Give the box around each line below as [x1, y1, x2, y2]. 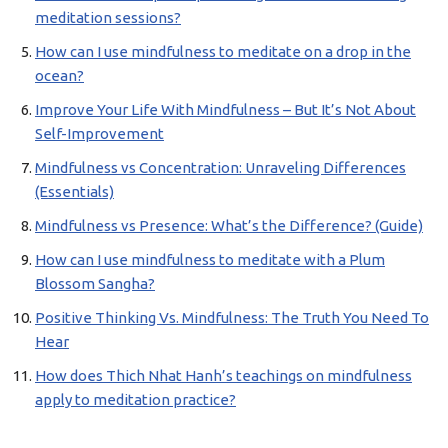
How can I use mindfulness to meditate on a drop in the [35, 43, 411, 60]
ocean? [35, 67, 84, 84]
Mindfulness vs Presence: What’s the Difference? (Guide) [35, 217, 423, 234]
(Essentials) [35, 183, 114, 200]
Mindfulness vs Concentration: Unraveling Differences [35, 159, 406, 176]
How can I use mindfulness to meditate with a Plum [35, 251, 385, 268]
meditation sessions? [35, 9, 181, 26]
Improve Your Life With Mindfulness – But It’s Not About [35, 101, 416, 118]
